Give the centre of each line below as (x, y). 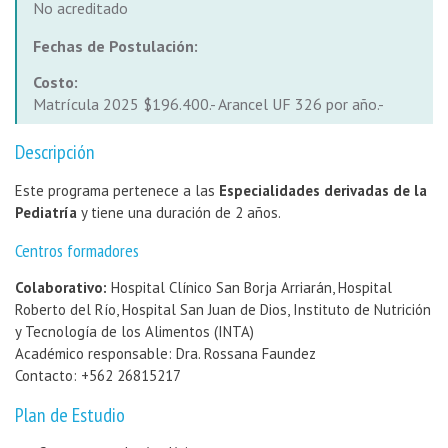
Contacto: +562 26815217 (98, 376)
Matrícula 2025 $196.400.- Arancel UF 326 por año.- (208, 104)
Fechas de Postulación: (115, 46)
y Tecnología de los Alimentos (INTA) (134, 332)
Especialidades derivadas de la (323, 191)
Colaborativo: (61, 288)
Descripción (55, 152)
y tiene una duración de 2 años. (181, 213)
